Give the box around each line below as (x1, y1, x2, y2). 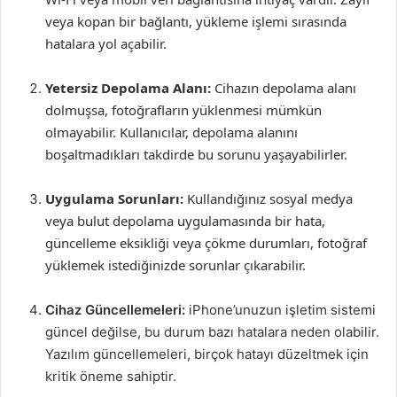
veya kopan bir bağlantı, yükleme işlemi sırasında (45, 12, 346, 30)
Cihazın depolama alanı (211, 79, 356, 97)
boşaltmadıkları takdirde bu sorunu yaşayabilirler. (45, 145, 347, 163)
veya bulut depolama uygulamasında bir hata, (45, 212, 325, 230)
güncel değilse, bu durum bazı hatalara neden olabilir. (45, 323, 379, 340)
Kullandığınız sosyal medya (183, 190, 353, 207)
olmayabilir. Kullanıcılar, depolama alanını (45, 123, 298, 141)
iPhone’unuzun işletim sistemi (185, 301, 376, 318)
